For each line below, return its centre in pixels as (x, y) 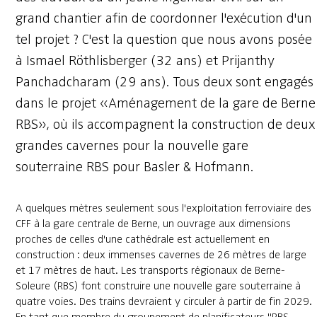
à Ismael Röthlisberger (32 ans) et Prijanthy (145, 61)
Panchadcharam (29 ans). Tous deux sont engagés (164, 82)
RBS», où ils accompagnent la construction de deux (165, 125)
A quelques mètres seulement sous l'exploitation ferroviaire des (163, 208)
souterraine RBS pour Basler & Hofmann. (134, 167)
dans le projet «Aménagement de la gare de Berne (165, 103)
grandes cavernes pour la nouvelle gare (132, 146)
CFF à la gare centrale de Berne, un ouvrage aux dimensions (153, 224)
